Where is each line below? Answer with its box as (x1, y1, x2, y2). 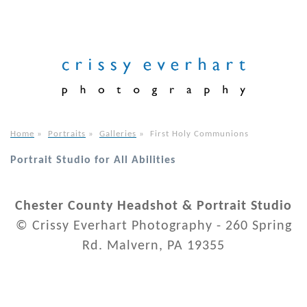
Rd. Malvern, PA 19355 (82, 239, 225, 254)
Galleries (99, 130, 136, 139)
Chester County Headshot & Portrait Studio (15, 199, 292, 214)
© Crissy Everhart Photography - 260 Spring (15, 219, 292, 234)
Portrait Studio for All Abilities (10, 155, 175, 167)
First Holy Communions (150, 130, 249, 139)
